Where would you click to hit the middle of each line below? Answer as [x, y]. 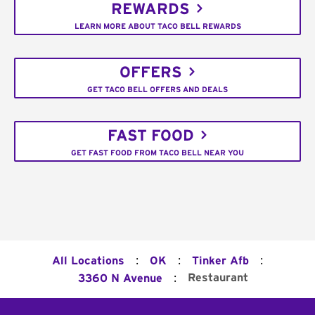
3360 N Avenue [120, 278]
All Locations [88, 261]
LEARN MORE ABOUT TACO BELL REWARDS [157, 26]
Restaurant [218, 278]
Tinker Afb [220, 261]
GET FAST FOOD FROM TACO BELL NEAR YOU [157, 153]
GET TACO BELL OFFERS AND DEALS [157, 89]
